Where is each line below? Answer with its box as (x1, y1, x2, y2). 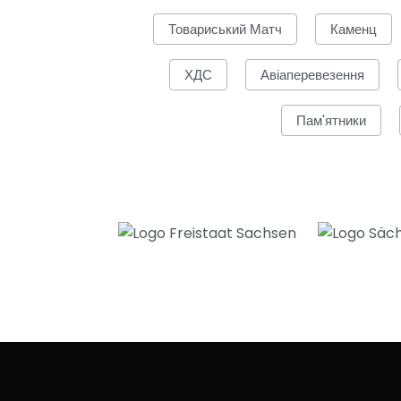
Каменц (330, 20, 377, 39)
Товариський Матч (168, 20, 282, 39)
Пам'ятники (295, 111, 366, 131)
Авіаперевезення (260, 65, 364, 85)
